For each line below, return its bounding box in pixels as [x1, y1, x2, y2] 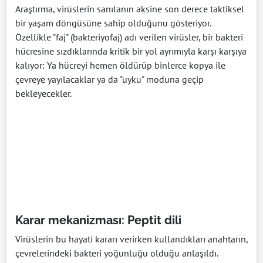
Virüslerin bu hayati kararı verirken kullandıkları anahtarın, [15, 233, 248, 245]
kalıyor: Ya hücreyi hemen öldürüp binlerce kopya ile [15, 59, 225, 72]
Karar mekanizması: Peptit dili [15, 213, 181, 228]
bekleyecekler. [15, 87, 72, 100]
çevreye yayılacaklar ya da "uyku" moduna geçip [15, 73, 204, 86]
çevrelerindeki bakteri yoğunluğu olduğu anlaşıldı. [15, 247, 218, 259]
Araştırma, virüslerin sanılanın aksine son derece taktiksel [15, 3, 244, 15]
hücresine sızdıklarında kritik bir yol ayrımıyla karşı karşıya [15, 45, 247, 58]
